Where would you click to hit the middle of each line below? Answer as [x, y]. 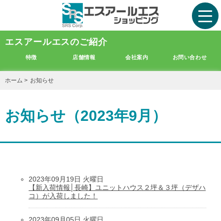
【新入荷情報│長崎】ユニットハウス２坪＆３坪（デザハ [117, 187]
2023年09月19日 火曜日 [66, 179]
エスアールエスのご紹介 [56, 42]
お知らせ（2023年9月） [86, 116]
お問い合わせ [190, 57]
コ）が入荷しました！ [63, 196]
